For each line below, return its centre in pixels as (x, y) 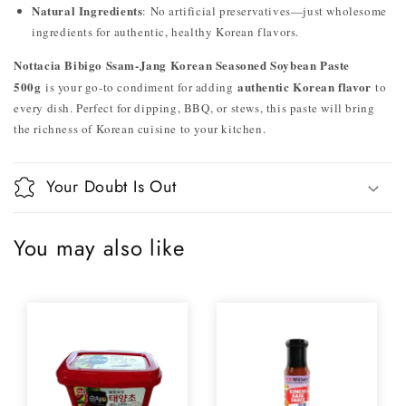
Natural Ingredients (87, 10)
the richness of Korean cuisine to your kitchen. (140, 129)
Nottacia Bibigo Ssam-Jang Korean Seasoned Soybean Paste (182, 65)
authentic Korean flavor (304, 87)
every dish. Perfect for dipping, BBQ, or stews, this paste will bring (194, 108)
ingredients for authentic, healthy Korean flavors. (166, 32)
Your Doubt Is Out (111, 187)
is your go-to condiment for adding (140, 87)
